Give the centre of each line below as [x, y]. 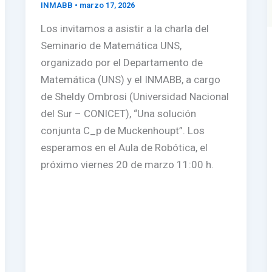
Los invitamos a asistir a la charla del [125, 29]
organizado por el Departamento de [122, 63]
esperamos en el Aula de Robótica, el [124, 148]
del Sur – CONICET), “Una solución [119, 114]
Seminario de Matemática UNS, [111, 46]
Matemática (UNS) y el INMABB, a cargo [131, 80]
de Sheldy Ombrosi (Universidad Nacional [135, 97]
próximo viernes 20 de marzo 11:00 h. [127, 165]
